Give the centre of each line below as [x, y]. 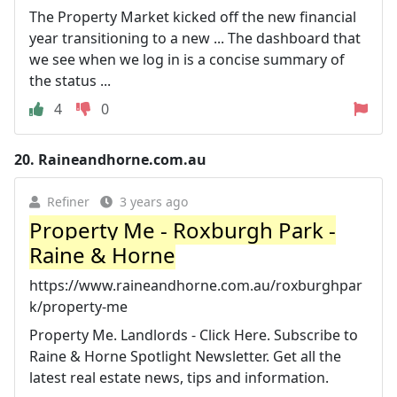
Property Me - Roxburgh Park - [183, 230]
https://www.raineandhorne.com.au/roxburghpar [196, 285]
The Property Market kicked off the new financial [193, 16]
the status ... [70, 80]
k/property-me [78, 306]
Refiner [68, 201]
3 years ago [154, 201]
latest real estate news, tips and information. [179, 377]
